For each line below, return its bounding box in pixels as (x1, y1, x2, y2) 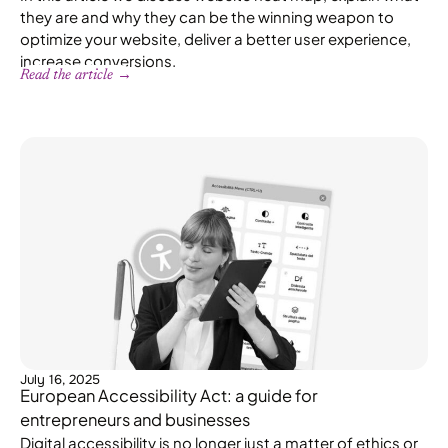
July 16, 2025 (20, 371, 100, 389)
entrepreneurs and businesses (20, 409, 250, 431)
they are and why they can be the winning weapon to (20, 7, 394, 27)
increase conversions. (20, 51, 176, 71)
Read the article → (20, 68, 132, 84)
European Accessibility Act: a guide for (20, 385, 318, 407)
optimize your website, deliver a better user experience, (20, 29, 411, 49)
